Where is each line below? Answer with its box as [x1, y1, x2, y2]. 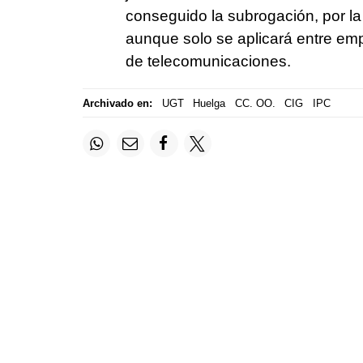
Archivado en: [83, 96, 152, 109]
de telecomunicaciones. [125, 53, 291, 70]
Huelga [193, 96, 225, 109]
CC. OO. [234, 96, 275, 109]
